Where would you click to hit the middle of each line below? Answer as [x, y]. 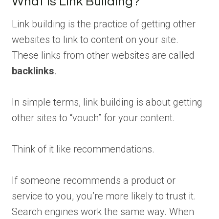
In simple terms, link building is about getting [107, 102]
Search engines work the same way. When [103, 212]
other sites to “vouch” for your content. [93, 118]
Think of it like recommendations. [83, 149]
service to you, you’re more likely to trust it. [104, 196]
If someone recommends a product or [94, 181]
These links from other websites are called [103, 55]
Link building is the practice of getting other [104, 24]
